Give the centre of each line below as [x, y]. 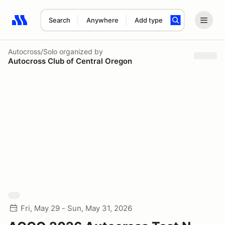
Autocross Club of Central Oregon [70, 61]
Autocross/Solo [33, 51]
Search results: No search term [70, 26]
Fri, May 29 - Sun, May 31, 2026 [76, 208]
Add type [148, 20]
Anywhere [102, 20]
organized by [80, 51]
